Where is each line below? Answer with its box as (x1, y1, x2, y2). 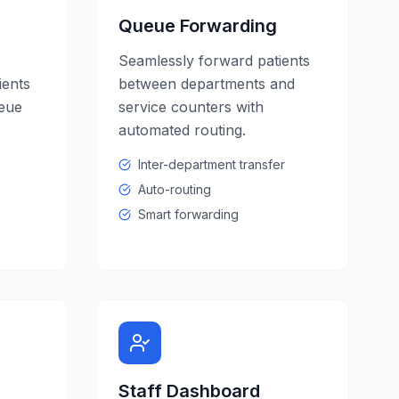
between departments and (118, 75, 295, 93)
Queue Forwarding (118, 15, 277, 37)
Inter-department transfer (138, 157, 285, 172)
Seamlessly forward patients (118, 52, 310, 69)
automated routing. (118, 121, 246, 139)
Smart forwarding (138, 207, 239, 222)
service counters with (118, 98, 264, 116)
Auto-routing (138, 182, 211, 197)
